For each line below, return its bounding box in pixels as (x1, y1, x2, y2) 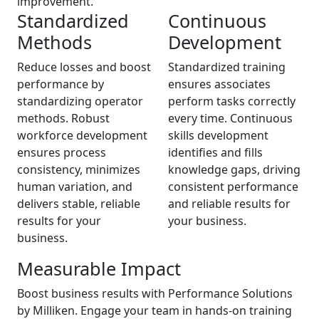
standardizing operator (17, 93, 143, 109)
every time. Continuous (168, 110, 293, 126)
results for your (17, 213, 101, 229)
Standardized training (168, 59, 286, 75)
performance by (17, 76, 104, 92)
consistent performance (168, 179, 298, 194)
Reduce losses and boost (17, 59, 151, 75)
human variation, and (17, 179, 132, 194)
